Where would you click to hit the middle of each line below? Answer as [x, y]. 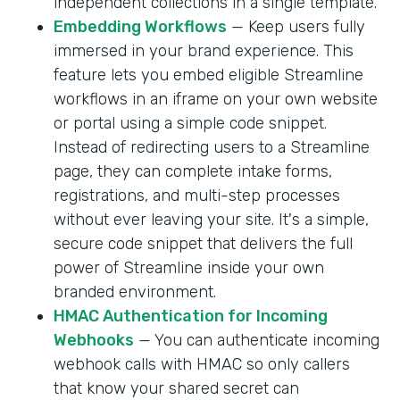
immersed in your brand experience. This [204, 50]
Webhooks [94, 340]
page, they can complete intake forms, [193, 171]
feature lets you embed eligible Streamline [208, 75]
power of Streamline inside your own [189, 267]
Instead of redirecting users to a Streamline [212, 147]
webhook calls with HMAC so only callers [202, 364]
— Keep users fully [296, 26]
